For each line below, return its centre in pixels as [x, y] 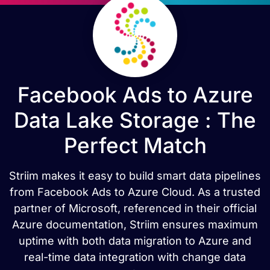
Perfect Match [135, 146]
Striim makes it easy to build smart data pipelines [135, 176]
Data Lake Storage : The [135, 120]
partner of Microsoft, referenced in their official [135, 209]
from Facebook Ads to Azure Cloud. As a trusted [135, 192]
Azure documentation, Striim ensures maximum [135, 225]
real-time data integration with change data [135, 257]
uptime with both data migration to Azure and [135, 241]
